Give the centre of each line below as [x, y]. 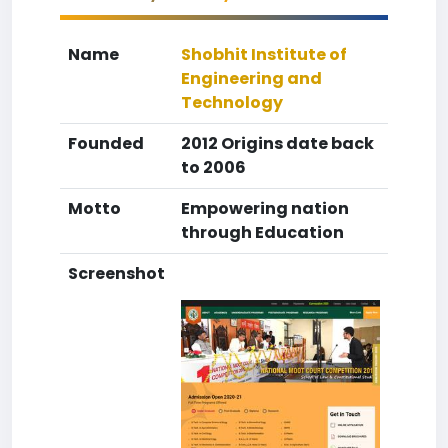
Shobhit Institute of [264, 54]
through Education [262, 232]
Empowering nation [265, 208]
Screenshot [116, 273]
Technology [232, 102]
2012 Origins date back [277, 143]
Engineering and [251, 78]
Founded [106, 143]
